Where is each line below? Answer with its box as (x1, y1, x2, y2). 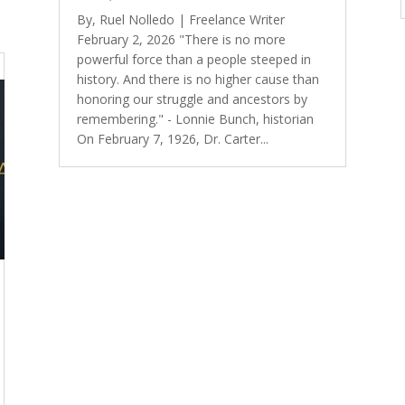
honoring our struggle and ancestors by (76, 90, 307, 108)
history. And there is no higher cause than (76, 71, 319, 89)
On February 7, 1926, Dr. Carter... (76, 130, 268, 148)
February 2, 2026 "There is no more (76, 31, 286, 49)
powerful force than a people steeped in (76, 51, 311, 69)
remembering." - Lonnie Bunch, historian (76, 110, 314, 128)
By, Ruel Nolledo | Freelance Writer (76, 11, 285, 29)
